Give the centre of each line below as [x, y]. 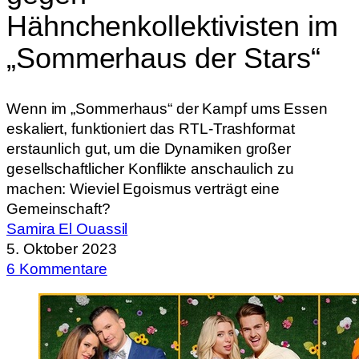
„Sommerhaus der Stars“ [163, 58]
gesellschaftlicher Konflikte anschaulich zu [150, 168]
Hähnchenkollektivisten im [172, 26]
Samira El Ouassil [67, 228]
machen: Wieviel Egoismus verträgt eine [143, 188]
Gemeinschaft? [58, 208]
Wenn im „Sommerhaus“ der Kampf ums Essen [167, 108]
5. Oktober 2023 [62, 248]
